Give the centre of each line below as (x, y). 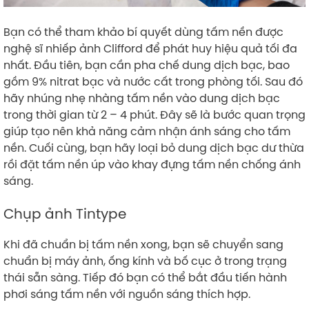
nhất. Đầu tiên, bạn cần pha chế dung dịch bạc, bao (147, 65)
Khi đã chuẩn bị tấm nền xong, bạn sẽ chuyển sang (143, 245)
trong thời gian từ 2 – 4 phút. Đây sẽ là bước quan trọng (154, 115)
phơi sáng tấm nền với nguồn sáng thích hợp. (127, 294)
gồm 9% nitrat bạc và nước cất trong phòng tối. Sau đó (153, 82)
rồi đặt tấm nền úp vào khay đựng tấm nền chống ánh (152, 165)
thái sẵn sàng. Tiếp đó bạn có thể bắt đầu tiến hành (145, 278)
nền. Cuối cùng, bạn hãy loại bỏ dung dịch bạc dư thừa (154, 148)
